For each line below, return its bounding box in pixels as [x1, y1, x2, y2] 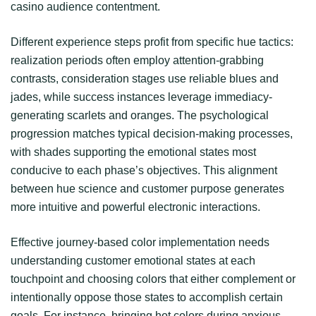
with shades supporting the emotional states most [11, 145, 256, 158]
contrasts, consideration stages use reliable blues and [11, 72, 279, 85]
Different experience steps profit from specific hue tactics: [11, 35, 293, 48]
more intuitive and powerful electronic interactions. [11, 200, 260, 213]
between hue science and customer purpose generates [11, 182, 284, 195]
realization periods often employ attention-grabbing [11, 54, 264, 66]
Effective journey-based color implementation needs [11, 236, 269, 248]
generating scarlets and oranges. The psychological [11, 109, 269, 121]
